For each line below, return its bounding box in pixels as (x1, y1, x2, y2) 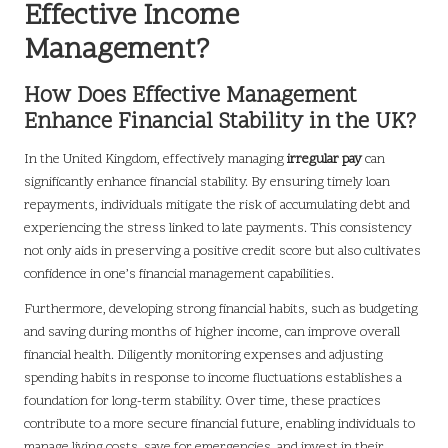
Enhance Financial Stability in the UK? (24, 107, 416, 139)
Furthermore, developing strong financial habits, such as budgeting (24, 300, 418, 320)
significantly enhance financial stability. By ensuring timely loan (24, 173, 390, 193)
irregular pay (287, 150, 362, 170)
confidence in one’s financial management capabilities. (24, 265, 334, 285)
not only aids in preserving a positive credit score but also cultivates (24, 242, 421, 262)
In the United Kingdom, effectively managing (24, 150, 287, 170)
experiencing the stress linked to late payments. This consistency (24, 219, 412, 239)
